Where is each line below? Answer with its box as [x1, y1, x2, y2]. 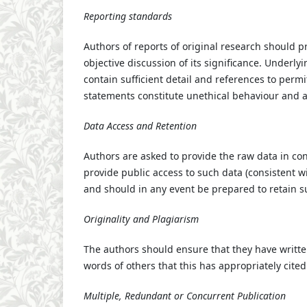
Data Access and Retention [84, 119, 197, 132]
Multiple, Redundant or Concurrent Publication [84, 288, 286, 302]
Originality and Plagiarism [84, 212, 199, 225]
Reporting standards [84, 9, 172, 23]
